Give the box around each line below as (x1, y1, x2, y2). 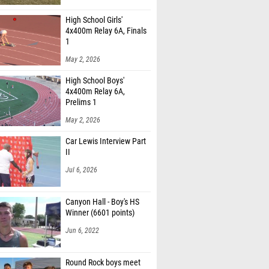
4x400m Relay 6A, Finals (65, 26, 147, 36)
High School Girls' (65, 15, 122, 25)
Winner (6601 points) (65, 208, 134, 218)
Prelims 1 (65, 97, 97, 107)
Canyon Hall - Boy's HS (65, 197, 139, 207)
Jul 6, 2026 (65, 166, 97, 174)
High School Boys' (65, 76, 124, 86)
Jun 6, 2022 (65, 226, 99, 235)
